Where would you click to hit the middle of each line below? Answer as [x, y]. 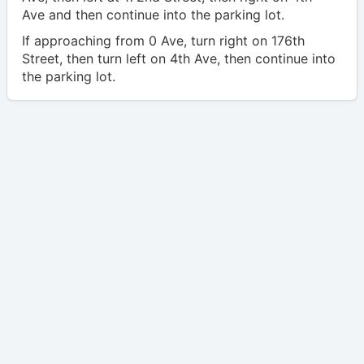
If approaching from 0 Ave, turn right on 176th [163, 40]
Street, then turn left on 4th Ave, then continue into [179, 58]
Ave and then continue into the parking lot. [153, 14]
